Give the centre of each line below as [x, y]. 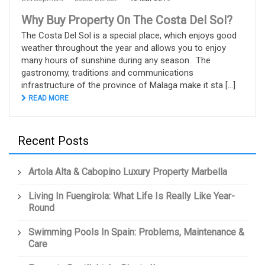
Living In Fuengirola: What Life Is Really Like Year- [132, 196]
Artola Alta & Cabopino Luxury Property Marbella [128, 172]
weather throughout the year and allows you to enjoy [124, 48]
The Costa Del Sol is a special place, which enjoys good [129, 36]
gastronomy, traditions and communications [107, 73]
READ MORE [48, 98]
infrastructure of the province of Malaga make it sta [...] [128, 85]
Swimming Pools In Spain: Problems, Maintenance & [136, 232]
